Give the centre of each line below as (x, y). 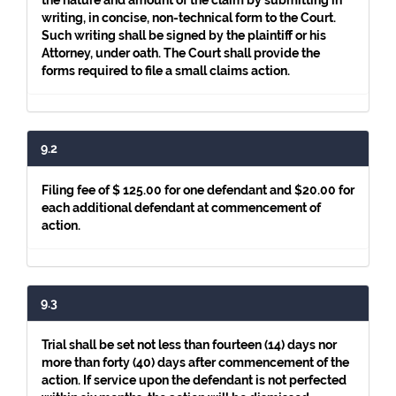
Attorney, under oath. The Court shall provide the (181, 53)
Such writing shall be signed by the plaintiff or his (184, 35)
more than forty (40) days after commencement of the (195, 362)
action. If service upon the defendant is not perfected (194, 380)
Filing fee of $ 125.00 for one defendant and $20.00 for (198, 190)
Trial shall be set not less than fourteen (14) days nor (189, 345)
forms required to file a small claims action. (166, 71)
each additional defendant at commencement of (181, 208)
